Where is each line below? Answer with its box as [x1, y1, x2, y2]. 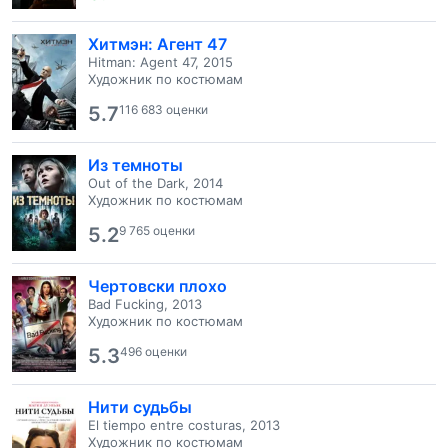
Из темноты [88, 155, 183, 175]
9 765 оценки [119, 223, 195, 238]
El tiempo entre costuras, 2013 [88, 417, 280, 433]
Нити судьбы [88, 397, 192, 417]
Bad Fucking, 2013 [88, 296, 202, 312]
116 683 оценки [119, 102, 208, 117]
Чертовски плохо [88, 276, 227, 296]
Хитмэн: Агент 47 [88, 34, 227, 54]
